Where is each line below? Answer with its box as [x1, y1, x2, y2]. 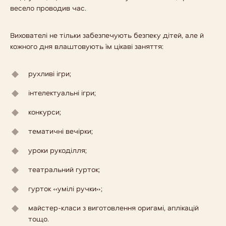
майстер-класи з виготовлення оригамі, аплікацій [28, 203, 199, 212]
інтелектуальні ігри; [28, 88, 96, 97]
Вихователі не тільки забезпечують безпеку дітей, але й [10, 30, 204, 40]
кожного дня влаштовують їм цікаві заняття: [10, 41, 163, 51]
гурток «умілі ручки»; [28, 184, 102, 193]
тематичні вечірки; [28, 126, 93, 136]
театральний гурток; [28, 164, 100, 174]
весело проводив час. [10, 3, 86, 13]
